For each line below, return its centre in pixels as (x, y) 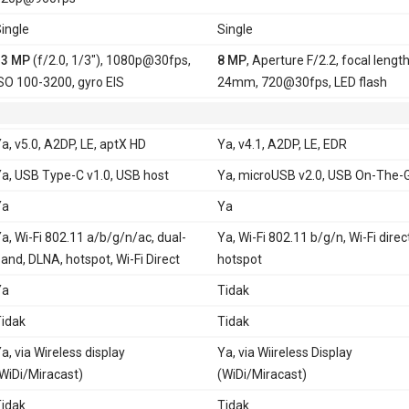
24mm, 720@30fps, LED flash (302, 82)
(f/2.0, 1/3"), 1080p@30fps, (110, 60)
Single (235, 29)
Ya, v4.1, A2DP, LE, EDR (282, 144)
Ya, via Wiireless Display (284, 352)
